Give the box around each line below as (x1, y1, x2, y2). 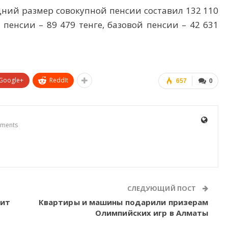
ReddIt (49, 76, 69, 85)
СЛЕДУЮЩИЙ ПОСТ (127, 184, 198, 193)
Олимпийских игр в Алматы (95, 208, 209, 218)
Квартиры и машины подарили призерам (38, 197, 209, 208)
